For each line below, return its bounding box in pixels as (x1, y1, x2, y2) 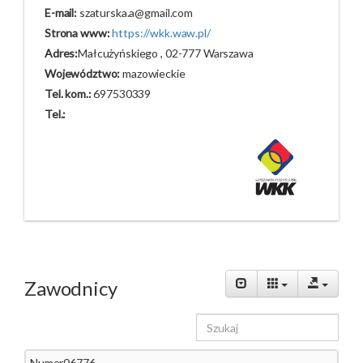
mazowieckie (120, 66, 186, 81)
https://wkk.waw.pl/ (112, 26, 211, 41)
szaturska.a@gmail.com (77, 6, 193, 20)
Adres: (45, 46, 79, 61)
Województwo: (45, 66, 121, 81)
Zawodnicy (24, 276, 117, 301)
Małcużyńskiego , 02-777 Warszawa (78, 46, 254, 61)
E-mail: (45, 6, 78, 20)
